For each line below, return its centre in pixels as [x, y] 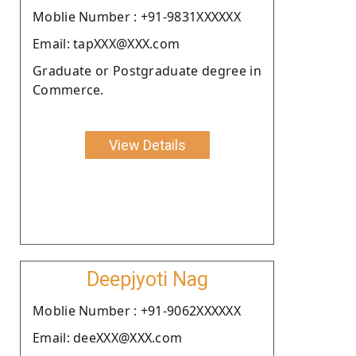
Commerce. [68, 89]
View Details [147, 145]
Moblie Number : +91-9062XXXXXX [137, 310]
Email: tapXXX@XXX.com [106, 43]
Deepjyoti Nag [147, 279]
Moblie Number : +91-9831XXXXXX [137, 16]
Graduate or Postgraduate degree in [147, 70]
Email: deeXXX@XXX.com [108, 337]
